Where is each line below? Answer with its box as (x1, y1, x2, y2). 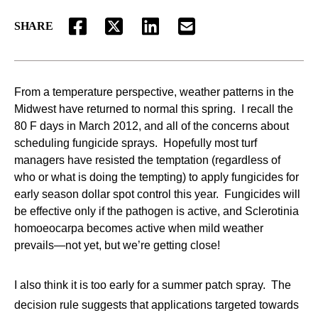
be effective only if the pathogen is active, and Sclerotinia (14, 205, 299, 218)
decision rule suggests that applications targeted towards (14, 299, 299, 312)
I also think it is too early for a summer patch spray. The (14, 279, 291, 292)
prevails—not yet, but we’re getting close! (14, 239, 220, 252)
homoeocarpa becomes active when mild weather (14, 222, 263, 235)
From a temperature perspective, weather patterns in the (14, 86, 294, 99)
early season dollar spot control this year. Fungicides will (14, 188, 300, 201)
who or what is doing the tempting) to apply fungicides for (14, 171, 299, 184)
